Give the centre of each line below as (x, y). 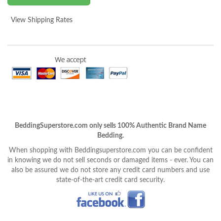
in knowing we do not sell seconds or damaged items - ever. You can (110, 160)
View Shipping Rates (42, 20)
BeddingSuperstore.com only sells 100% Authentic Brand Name (110, 126)
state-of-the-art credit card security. (110, 180)
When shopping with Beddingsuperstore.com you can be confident (110, 150)
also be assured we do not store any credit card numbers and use (110, 170)
